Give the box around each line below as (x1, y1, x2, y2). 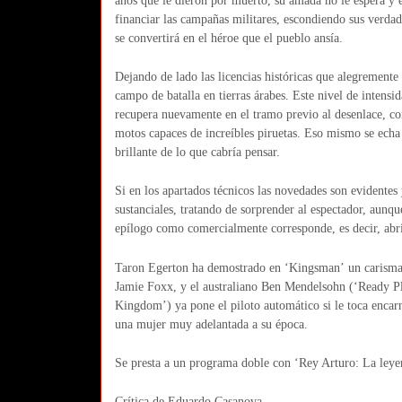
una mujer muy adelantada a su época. (115, 317, 309, 331)
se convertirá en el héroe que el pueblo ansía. (115, 31, 344, 45)
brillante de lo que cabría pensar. (115, 144, 281, 159)
